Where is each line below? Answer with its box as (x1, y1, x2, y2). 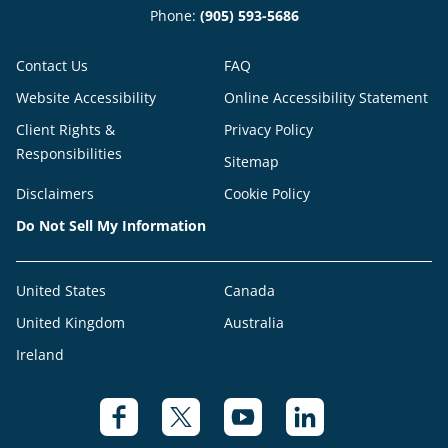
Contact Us (16, 56, 88, 75)
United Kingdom (16, 313, 125, 332)
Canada (224, 281, 275, 300)
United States (16, 281, 106, 300)
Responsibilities (16, 144, 122, 163)
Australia (224, 313, 284, 332)
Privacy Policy (224, 120, 313, 139)
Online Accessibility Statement (224, 88, 428, 107)
